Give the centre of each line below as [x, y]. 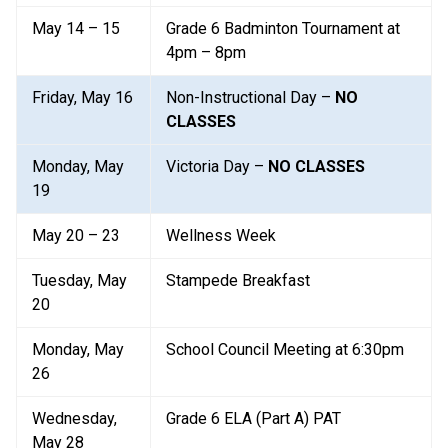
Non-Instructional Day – [250, 97]
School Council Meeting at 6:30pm [285, 349]
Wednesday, [74, 418]
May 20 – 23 [76, 235]
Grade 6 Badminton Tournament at [283, 28]
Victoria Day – [217, 166]
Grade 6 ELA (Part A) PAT [253, 418]
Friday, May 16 [82, 97]
